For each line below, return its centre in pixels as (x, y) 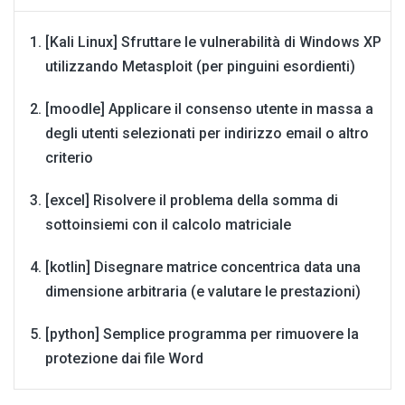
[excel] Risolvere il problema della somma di (192, 201)
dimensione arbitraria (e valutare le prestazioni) (203, 292)
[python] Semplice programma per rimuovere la (202, 334)
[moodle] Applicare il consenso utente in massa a (209, 109)
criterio (69, 158)
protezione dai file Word (124, 359)
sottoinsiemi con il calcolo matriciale (168, 225)
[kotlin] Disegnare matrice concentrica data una (203, 268)
